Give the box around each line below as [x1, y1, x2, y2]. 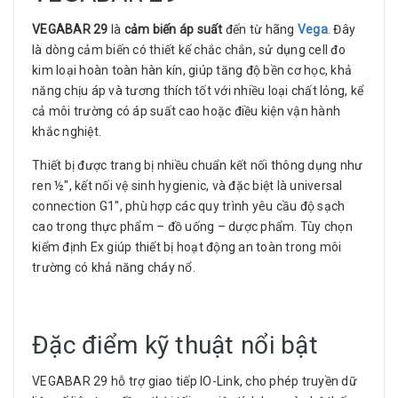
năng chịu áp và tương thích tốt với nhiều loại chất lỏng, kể [32, 84, 363, 98]
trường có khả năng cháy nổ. [32, 260, 195, 275]
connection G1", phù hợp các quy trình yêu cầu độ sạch [32, 199, 346, 213]
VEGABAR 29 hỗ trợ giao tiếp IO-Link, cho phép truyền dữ [32, 374, 357, 388]
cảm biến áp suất [123, 22, 223, 36]
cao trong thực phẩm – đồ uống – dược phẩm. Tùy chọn [32, 219, 353, 234]
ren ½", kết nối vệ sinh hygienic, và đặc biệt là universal [32, 179, 343, 193]
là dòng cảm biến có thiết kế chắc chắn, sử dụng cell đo [32, 43, 346, 57]
